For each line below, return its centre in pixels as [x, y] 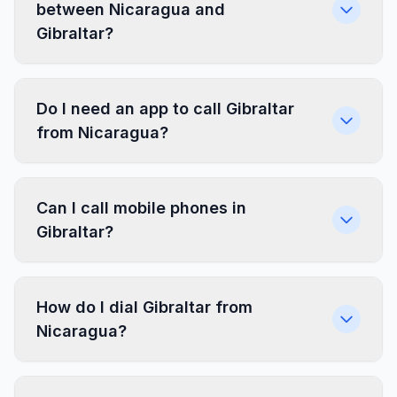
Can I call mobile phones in [141, 208]
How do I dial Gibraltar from [144, 307]
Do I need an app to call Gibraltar [165, 109]
